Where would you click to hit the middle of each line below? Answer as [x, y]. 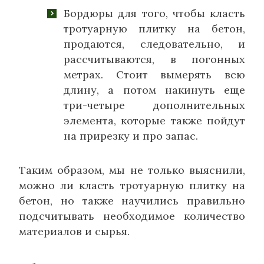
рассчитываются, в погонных [154, 60]
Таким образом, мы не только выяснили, [132, 170]
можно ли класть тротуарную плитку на [132, 186]
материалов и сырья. [74, 232]
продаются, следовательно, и [154, 44]
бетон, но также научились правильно [132, 201]
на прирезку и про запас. [131, 136]
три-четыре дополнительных [154, 105]
